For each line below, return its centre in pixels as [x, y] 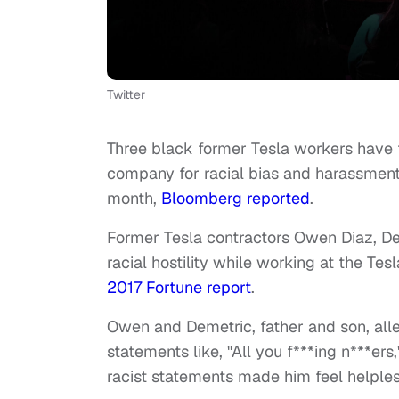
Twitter [126, 95]
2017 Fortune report [179, 288]
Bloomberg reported [236, 199]
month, [134, 199]
